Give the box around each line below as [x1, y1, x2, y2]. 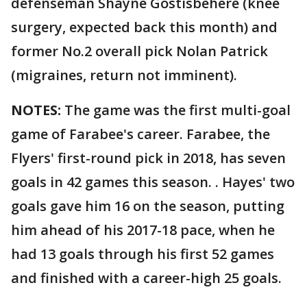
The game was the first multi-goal [61, 101, 291, 120]
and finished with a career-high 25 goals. [11, 269, 282, 288]
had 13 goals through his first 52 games [11, 245, 274, 264]
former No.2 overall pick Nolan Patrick [11, 42, 268, 61]
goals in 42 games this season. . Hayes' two [11, 173, 295, 192]
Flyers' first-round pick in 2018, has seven [11, 149, 286, 168]
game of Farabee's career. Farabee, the [11, 125, 270, 144]
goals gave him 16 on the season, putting [11, 197, 284, 216]
